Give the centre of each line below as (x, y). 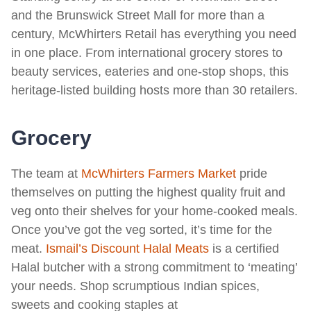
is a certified (244, 249)
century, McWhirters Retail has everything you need (154, 34)
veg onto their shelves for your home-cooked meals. (154, 211)
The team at (46, 174)
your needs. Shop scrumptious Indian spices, (135, 286)
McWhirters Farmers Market (159, 174)
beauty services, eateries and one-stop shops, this (150, 72)
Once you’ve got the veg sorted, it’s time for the (142, 230)
